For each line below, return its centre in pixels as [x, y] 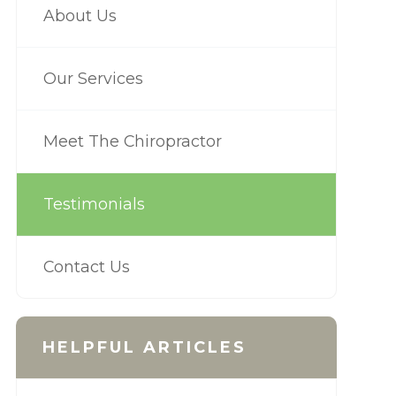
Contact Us [86, 267]
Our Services [93, 79]
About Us [80, 16]
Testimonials [94, 204]
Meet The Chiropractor [132, 141]
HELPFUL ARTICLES [144, 348]
